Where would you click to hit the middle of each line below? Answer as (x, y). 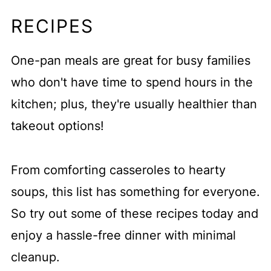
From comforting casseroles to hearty (118, 170)
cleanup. (35, 257)
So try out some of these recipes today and (134, 214)
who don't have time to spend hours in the (132, 83)
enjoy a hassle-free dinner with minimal (123, 236)
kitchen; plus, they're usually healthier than (134, 104)
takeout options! (57, 126)
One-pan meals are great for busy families (130, 61)
